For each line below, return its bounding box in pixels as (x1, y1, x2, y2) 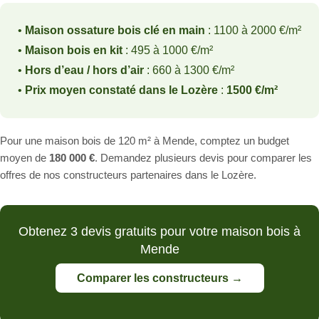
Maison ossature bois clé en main (25, 24, 205, 37)
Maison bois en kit (25, 44, 122, 57)
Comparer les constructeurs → (76, 272, 243, 285)
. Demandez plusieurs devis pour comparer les (95, 152, 312, 164)
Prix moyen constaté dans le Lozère (25, 84, 218, 97)
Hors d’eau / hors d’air (25, 64, 144, 77)
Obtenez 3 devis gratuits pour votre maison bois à (19, 224, 300, 239)
